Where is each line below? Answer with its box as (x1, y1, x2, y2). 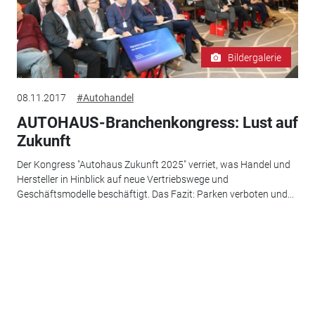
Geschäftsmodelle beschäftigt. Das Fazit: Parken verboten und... (16, 188, 294, 200)
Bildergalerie (228, 51, 282, 63)
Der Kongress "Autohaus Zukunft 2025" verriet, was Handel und (16, 159, 290, 171)
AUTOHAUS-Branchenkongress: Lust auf (16, 113, 298, 131)
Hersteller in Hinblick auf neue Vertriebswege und (16, 174, 229, 186)
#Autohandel (76, 91, 134, 103)
